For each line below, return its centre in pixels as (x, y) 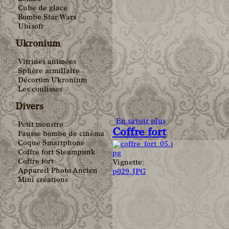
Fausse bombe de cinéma (61, 134)
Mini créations (43, 180)
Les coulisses (40, 90)
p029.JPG (129, 173)
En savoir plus (141, 122)
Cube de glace (43, 9)
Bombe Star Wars (47, 18)
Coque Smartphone (51, 144)
